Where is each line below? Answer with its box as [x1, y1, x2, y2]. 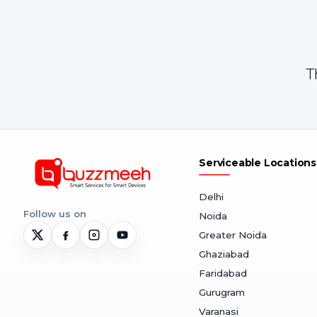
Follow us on [23, 208, 86, 220]
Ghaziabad [199, 248, 250, 260]
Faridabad [199, 267, 248, 279]
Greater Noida [199, 229, 267, 241]
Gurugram [199, 287, 246, 298]
